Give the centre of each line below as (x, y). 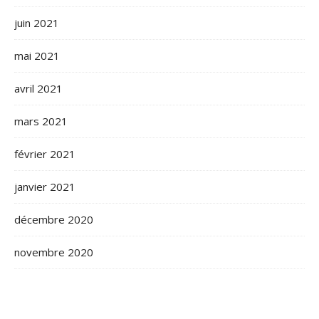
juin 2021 (37, 23)
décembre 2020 (54, 219)
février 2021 (45, 154)
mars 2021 (41, 121)
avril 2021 (38, 88)
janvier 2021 (45, 187)
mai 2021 (37, 56)
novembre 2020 (54, 252)
